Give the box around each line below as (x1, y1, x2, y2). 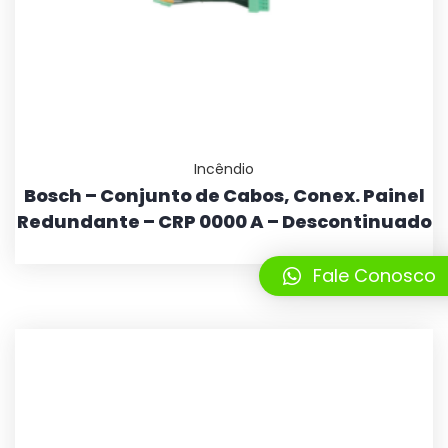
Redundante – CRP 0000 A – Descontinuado (16, 209, 432, 235)
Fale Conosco (313, 263, 436, 289)
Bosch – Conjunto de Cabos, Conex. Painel (23, 183, 425, 209)
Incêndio (194, 159, 254, 180)
